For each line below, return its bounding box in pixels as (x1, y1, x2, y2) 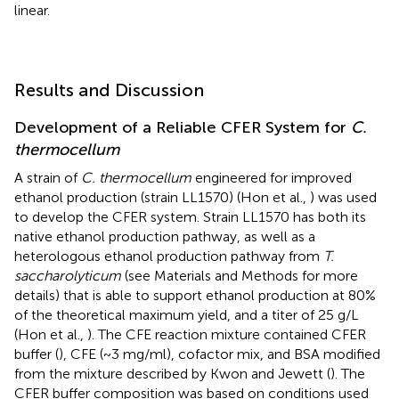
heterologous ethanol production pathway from (14, 247, 323, 265)
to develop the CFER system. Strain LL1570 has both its (14, 208, 366, 225)
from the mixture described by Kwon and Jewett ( (14, 364, 330, 382)
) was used (310, 188, 377, 206)
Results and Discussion (14, 78, 204, 101)
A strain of (14, 168, 81, 186)
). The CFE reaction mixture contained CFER (87, 325, 366, 343)
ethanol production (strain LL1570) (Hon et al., (14, 188, 310, 206)
